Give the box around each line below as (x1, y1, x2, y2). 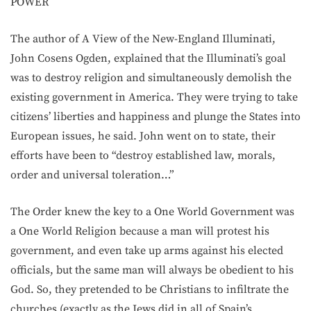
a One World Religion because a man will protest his (10, 224, 269, 238)
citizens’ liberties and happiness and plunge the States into (10, 109, 301, 124)
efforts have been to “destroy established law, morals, (10, 148, 276, 162)
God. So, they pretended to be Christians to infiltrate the (10, 282, 289, 296)
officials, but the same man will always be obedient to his (10, 262, 294, 277)
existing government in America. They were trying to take (10, 90, 298, 104)
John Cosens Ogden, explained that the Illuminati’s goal (10, 51, 286, 65)
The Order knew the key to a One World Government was (10, 204, 294, 219)
